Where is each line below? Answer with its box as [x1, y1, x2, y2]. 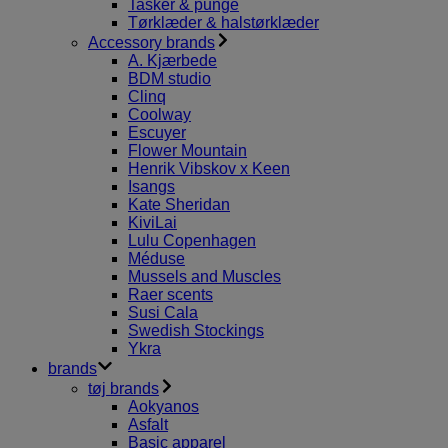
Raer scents [128, 286, 213, 303]
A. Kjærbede [128, 52, 217, 69]
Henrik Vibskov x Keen [128, 160, 290, 177]
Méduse [128, 250, 185, 267]
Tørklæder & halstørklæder [128, 14, 319, 31]
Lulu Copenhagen [128, 232, 256, 249]
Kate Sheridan [128, 196, 230, 213]
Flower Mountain [128, 142, 247, 159]
